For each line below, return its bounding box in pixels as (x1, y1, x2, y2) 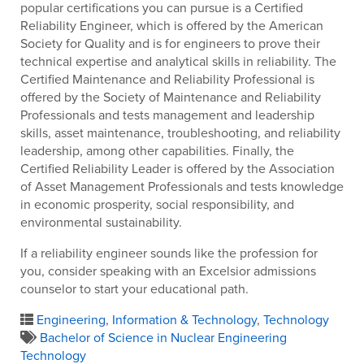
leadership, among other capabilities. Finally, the (20, 141, 294, 159)
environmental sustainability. (20, 212, 182, 231)
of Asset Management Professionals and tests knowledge (20, 176, 344, 195)
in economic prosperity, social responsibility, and (20, 194, 294, 213)
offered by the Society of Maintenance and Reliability (20, 87, 321, 106)
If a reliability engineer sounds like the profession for (20, 243, 318, 262)
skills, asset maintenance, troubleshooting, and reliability (20, 123, 340, 141)
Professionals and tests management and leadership (20, 105, 314, 123)
